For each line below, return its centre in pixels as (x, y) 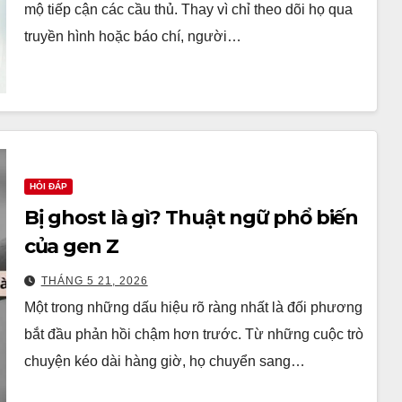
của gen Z (73, 246)
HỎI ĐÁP (48, 186)
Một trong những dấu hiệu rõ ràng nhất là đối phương (193, 307)
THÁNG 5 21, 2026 (94, 280)
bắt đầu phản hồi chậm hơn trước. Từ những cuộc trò (193, 334)
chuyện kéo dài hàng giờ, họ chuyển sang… (164, 361)
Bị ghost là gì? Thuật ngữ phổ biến (191, 217)
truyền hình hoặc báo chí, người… (132, 36)
